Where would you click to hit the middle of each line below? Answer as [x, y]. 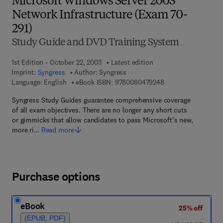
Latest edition [132, 62]
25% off [190, 208]
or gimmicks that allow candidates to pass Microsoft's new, [103, 120]
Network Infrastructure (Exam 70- [100, 15]
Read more [57, 130]
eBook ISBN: [94, 82]
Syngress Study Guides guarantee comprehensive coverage [101, 100]
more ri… [26, 130]
